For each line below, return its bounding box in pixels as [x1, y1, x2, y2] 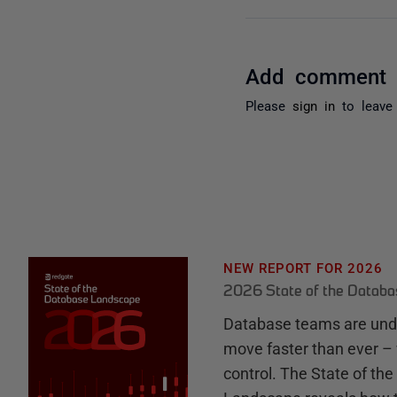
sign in [292, 98, 336, 112]
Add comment [245, 64, 387, 86]
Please [245, 98, 293, 112]
